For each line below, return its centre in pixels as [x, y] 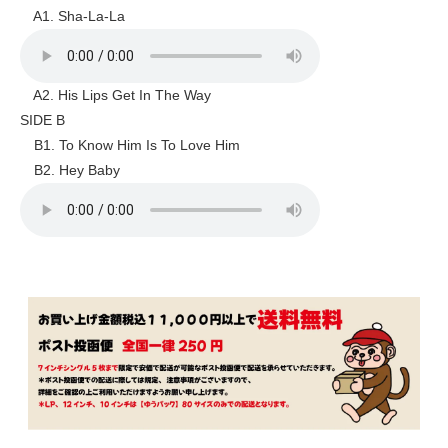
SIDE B [42, 120]
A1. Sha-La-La [72, 16]
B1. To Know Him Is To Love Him [130, 145]
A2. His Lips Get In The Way [115, 95]
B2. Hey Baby [70, 170]
